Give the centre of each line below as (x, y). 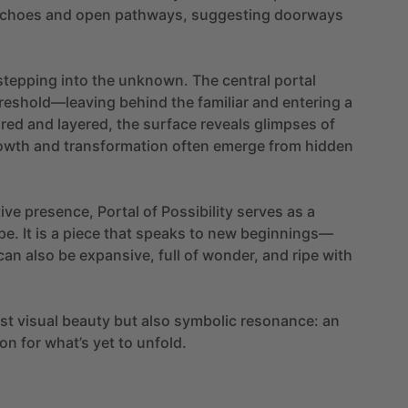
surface (170, 123)
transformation (116, 145)
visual (38, 320)
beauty (86, 320)
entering (311, 102)
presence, (59, 211)
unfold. (162, 342)
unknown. (153, 80)
